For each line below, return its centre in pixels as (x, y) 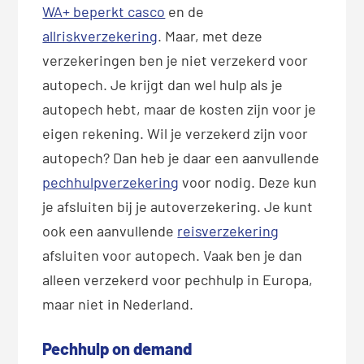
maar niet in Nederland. (118, 304)
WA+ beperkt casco (104, 12)
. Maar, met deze (210, 36)
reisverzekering (228, 231)
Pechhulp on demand (117, 349)
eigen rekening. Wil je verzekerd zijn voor (175, 134)
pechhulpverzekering (111, 182)
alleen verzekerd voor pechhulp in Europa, (178, 280)
